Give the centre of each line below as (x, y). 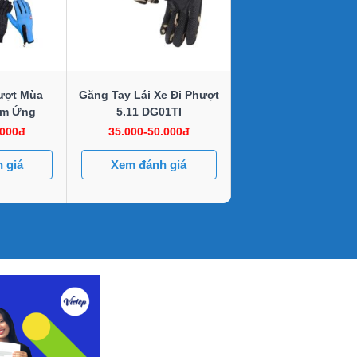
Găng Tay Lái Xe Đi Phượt (149, 95)
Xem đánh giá (149, 165)
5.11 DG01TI (149, 112)
